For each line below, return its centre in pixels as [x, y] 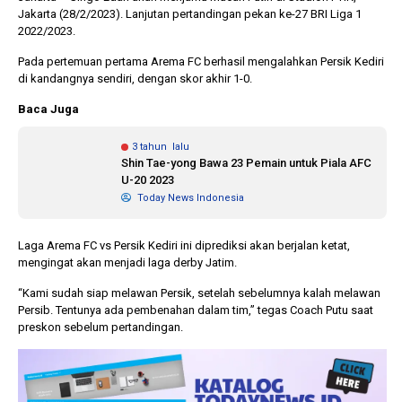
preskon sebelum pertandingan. [100, 327]
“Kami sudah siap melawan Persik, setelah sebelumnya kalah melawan [199, 293]
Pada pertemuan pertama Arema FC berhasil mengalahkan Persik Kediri [201, 61]
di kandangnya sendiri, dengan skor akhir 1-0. [135, 79]
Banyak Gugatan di [117, 70]
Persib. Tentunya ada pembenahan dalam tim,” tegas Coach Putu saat [196, 310]
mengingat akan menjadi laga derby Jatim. [127, 262]
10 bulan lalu [363, 53]
